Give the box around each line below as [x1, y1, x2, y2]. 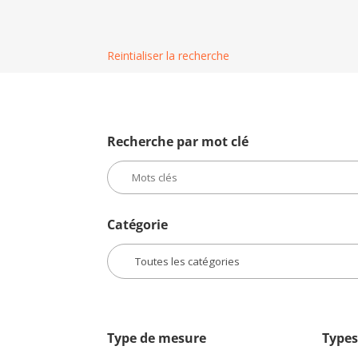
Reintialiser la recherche [107, 48, 230, 63]
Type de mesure [107, 329, 207, 347]
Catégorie [107, 216, 169, 233]
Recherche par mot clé [107, 133, 249, 150]
